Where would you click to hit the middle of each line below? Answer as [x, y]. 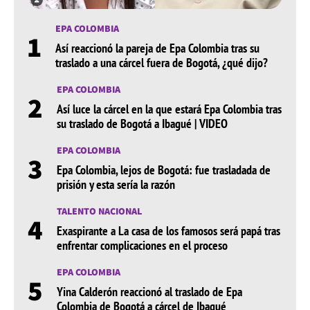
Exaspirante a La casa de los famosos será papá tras [168, 231]
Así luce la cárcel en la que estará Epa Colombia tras [169, 109]
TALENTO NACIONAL [99, 211]
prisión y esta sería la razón [116, 185]
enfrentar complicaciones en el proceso [142, 246]
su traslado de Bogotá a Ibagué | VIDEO [142, 124]
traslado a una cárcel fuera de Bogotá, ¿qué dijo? [162, 63]
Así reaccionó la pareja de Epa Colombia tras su [157, 48]
